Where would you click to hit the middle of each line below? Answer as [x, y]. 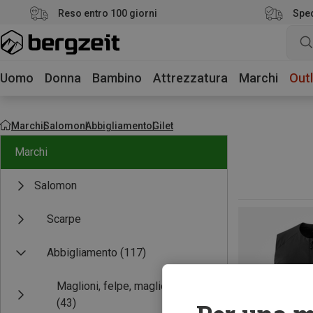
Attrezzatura [190, 78]
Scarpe [64, 219]
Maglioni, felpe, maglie [112, 286]
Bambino [117, 78]
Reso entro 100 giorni [108, 13]
